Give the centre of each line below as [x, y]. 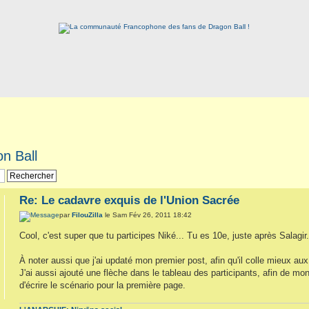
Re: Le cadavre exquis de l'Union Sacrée [130, 200]
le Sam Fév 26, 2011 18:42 [148, 215]
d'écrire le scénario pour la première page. [103, 285]
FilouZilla [88, 215]
